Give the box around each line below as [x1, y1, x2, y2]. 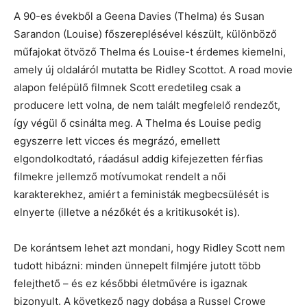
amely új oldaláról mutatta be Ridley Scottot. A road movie [14, 62, 293, 76]
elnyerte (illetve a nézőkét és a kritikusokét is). [14, 205, 240, 219]
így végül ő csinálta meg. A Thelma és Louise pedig [14, 116, 261, 130]
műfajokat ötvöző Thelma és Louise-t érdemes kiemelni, [14, 45, 286, 58]
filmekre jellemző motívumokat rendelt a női [14, 169, 226, 183]
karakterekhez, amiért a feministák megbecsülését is [14, 187, 269, 201]
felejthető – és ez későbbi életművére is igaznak [14, 276, 247, 290]
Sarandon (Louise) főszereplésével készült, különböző [14, 27, 277, 40]
